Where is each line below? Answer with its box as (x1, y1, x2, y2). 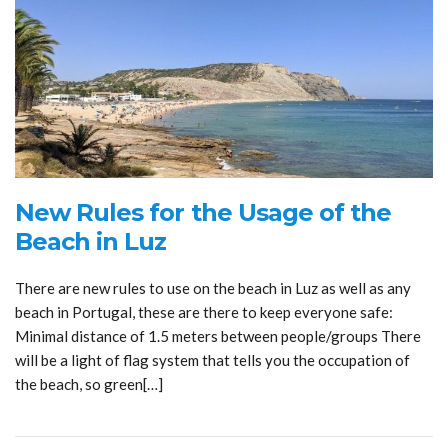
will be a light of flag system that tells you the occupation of (15, 350, 410, 369)
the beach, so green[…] (15, 374, 163, 393)
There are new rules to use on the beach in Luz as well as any (15, 278, 411, 297)
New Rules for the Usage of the (15, 197, 392, 227)
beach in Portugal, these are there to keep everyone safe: (15, 302, 393, 321)
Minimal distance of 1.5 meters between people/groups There (15, 326, 421, 345)
